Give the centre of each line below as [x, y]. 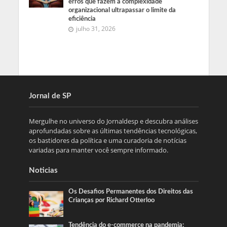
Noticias [43, 170]
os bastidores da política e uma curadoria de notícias [107, 140]
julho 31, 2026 [96, 29]
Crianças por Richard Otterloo [112, 200]
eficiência [82, 19]
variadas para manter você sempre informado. [98, 150]
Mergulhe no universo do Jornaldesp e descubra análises [113, 121]
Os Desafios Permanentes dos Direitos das [131, 191]
